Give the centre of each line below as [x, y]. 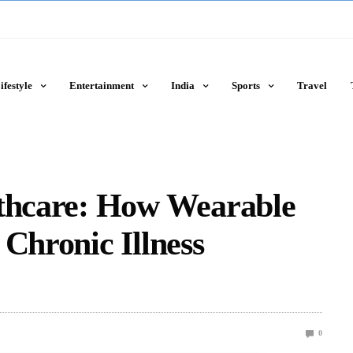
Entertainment [101, 85]
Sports [245, 85]
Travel [312, 85]
